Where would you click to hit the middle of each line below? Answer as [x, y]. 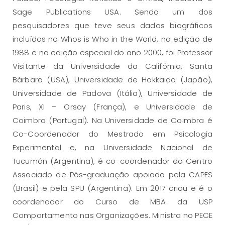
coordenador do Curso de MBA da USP [113, 202]
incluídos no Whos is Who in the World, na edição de [113, 39]
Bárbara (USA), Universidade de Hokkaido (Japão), [113, 80]
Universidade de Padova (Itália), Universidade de [113, 93]
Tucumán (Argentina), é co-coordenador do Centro [113, 161]
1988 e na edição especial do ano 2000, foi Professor [113, 53]
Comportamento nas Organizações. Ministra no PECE [113, 215]
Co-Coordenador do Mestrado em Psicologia [113, 134]
